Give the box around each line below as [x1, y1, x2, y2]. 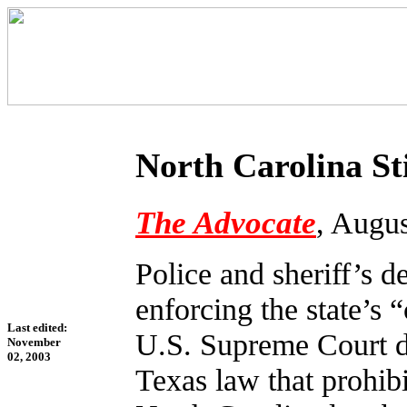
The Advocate [135, 203, 316, 241]
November [7, 335, 61, 349]
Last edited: [7, 321, 67, 334]
